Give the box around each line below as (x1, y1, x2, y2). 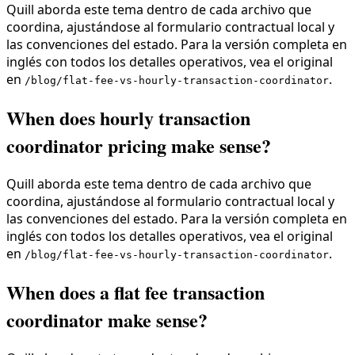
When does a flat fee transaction (6, 277, 265, 306)
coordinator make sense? (6, 305, 208, 334)
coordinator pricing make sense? (6, 132, 271, 160)
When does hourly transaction (6, 104, 250, 132)
